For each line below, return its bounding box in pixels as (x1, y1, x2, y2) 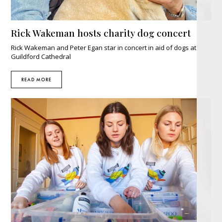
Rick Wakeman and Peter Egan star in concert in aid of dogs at (11, 43, 197, 52)
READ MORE (21, 76, 52, 83)
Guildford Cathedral (11, 52, 71, 61)
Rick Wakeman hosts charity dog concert (11, 26, 191, 39)
